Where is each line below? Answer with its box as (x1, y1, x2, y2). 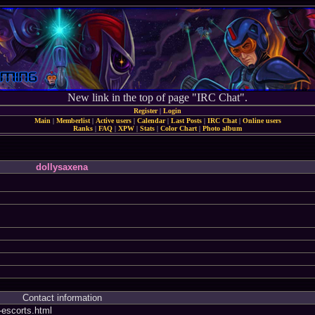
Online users (242, 117, 281, 124)
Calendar (136, 117, 165, 124)
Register (134, 107, 157, 115)
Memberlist (56, 117, 90, 124)
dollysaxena (36, 162, 88, 172)
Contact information (22, 292, 102, 303)
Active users (95, 117, 131, 124)
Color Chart (160, 124, 197, 132)
